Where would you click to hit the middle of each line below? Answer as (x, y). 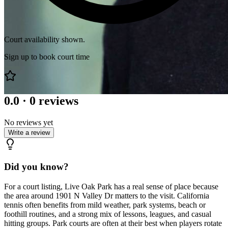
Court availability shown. (45, 39)
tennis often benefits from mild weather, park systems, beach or (105, 205)
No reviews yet (28, 122)
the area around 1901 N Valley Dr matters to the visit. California (107, 196)
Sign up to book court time (47, 56)
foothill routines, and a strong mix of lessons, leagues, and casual (108, 214)
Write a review (29, 132)
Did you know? (36, 167)
